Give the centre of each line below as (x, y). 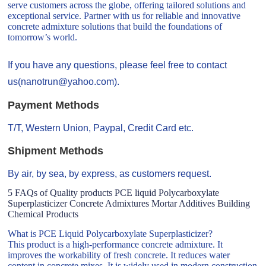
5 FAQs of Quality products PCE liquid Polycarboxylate (114, 193)
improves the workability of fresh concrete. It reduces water (119, 255)
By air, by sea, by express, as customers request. (110, 173)
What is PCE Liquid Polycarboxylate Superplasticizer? (110, 233)
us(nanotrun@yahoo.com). (64, 82)
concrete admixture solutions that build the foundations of (115, 27)
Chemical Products (43, 214)
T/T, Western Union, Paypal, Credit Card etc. (101, 128)
